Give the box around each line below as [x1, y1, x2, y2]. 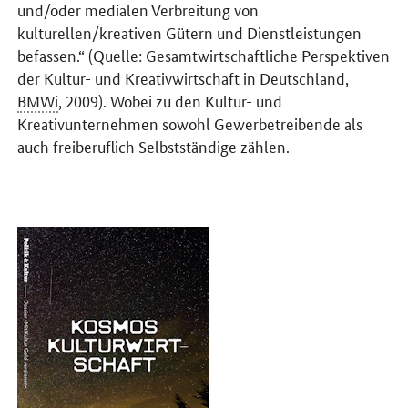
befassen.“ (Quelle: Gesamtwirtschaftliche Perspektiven [17, 43, 391, 66]
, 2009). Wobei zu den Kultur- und [58, 88, 283, 111]
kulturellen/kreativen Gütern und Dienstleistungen [17, 20, 362, 43]
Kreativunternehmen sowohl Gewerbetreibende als [17, 111, 363, 134]
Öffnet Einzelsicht [16, 225, 124, 245]
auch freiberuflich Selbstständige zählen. [17, 134, 291, 157]
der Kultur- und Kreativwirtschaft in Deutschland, [17, 66, 350, 88]
